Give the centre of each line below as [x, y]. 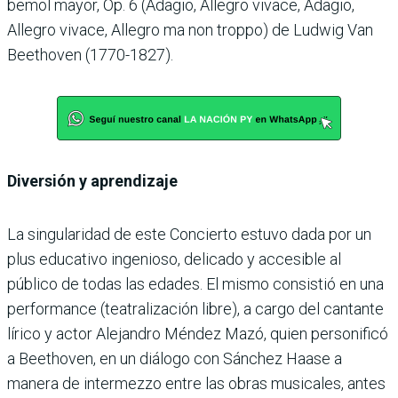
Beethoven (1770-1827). [90, 54]
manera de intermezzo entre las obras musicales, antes [196, 383]
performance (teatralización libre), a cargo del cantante [195, 308]
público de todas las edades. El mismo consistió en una [195, 283]
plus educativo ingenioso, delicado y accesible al [174, 259]
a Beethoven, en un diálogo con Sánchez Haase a [175, 358]
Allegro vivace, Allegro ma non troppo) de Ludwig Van [190, 29]
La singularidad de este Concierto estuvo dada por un [189, 234]
